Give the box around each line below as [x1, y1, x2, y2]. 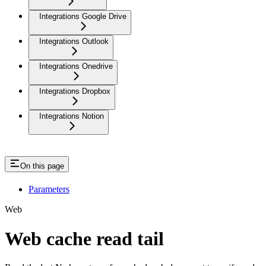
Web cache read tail [5, 227, 164, 249]
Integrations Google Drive [39, 12, 126, 21]
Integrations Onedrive [39, 62, 113, 71]
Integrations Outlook [39, 37, 109, 46]
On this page [20, 161, 64, 171]
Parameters [28, 184, 69, 195]
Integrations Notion [39, 112, 104, 121]
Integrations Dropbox [39, 87, 110, 96]
